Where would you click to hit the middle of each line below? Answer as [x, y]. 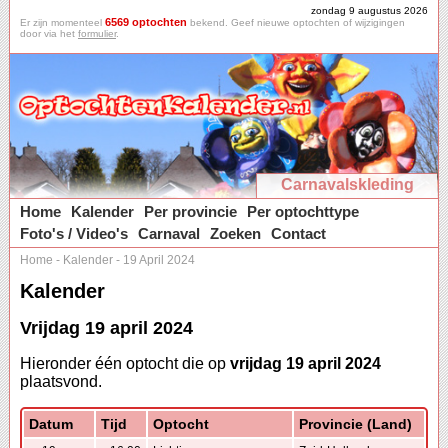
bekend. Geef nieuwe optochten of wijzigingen [296, 22]
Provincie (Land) [355, 424]
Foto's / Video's [74, 233]
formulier [97, 33]
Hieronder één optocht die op [125, 364]
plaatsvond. [61, 382]
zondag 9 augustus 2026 [369, 10]
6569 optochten [146, 22]
